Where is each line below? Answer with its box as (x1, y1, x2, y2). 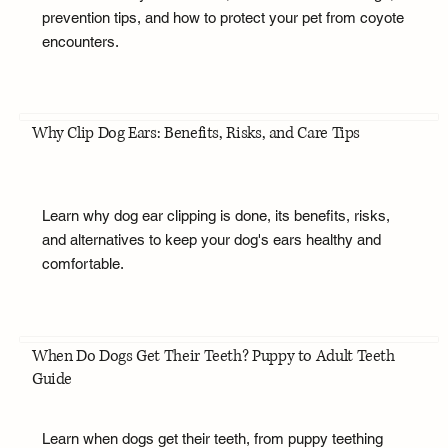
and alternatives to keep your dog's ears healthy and (41, 231, 381, 249)
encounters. (41, 32, 119, 50)
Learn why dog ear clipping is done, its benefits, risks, (41, 207, 390, 225)
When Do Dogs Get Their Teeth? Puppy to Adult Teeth (31, 344, 395, 367)
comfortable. (41, 255, 124, 273)
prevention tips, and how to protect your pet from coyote (41, 8, 404, 26)
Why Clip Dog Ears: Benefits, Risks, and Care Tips (31, 122, 361, 145)
